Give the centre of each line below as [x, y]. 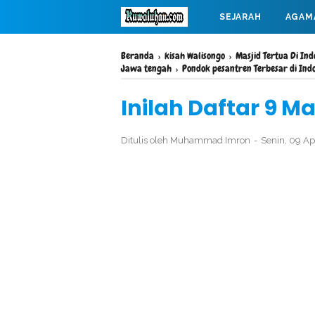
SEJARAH [240, 17]
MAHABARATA [165, 51]
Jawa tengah [146, 68]
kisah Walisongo [195, 56]
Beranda [137, 56]
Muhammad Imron [210, 140]
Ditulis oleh [146, 140]
